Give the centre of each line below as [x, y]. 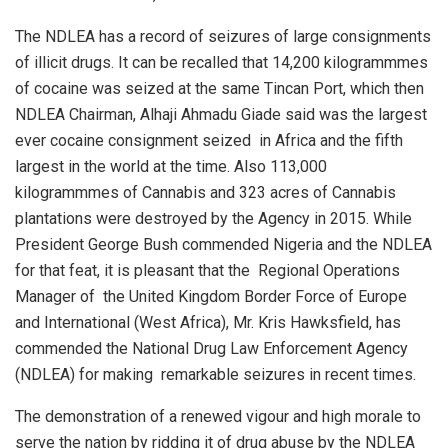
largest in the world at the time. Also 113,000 [171, 166]
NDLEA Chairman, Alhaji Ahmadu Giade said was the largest [221, 114]
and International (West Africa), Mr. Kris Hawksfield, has [208, 322]
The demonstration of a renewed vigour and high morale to [218, 416]
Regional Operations [329, 270]
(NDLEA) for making [84, 374]
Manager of [55, 296]
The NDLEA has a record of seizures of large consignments [223, 36]
